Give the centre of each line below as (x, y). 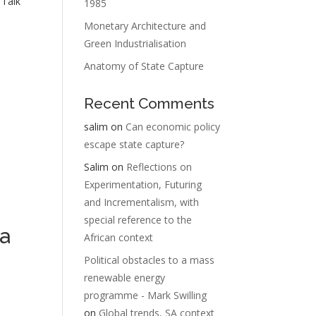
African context (119, 237)
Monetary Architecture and (145, 26)
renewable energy (125, 278)
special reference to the (138, 220)
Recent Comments (150, 103)
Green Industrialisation (135, 43)
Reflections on (159, 167)
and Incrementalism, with (142, 202)
